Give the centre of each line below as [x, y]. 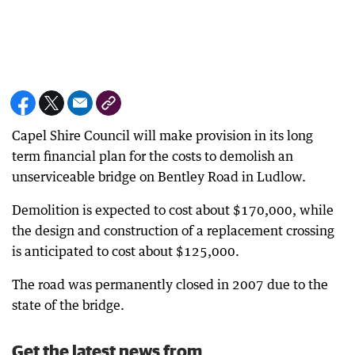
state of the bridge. [68, 305]
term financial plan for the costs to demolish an [153, 156]
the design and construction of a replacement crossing [173, 230]
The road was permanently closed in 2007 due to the [170, 284]
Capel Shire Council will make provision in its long [162, 135]
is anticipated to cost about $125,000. [126, 251]
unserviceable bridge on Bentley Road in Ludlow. [159, 176]
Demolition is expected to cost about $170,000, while [173, 210]
